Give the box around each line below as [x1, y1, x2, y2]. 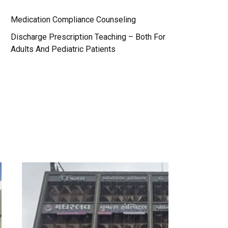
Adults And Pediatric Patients [11, 44, 116, 54]
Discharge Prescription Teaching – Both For [11, 32, 165, 42]
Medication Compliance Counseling [11, 15, 136, 24]
